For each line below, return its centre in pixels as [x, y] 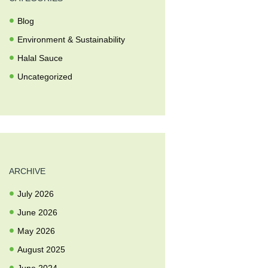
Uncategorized [45, 77]
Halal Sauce [40, 58]
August [32, 250]
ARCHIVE [28, 171]
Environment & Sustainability [71, 39]
